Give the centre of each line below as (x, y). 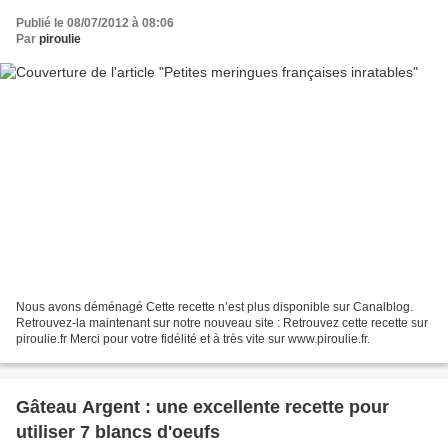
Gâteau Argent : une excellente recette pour (202, 406)
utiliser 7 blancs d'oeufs (118, 431)
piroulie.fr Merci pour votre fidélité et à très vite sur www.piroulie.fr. (193, 338)
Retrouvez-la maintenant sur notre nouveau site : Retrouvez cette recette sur (222, 322)
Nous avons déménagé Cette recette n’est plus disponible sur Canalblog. (214, 306)
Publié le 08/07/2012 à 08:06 (95, 23)
